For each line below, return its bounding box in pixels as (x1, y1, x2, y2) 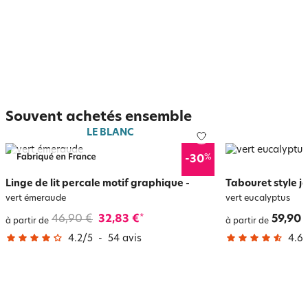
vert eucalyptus (225, 194, 290, 203)
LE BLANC (87, 127, 133, 138)
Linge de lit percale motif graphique (5, 178, 184, 189)
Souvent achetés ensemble (5, 110, 192, 124)
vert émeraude (5, 194, 66, 203)
